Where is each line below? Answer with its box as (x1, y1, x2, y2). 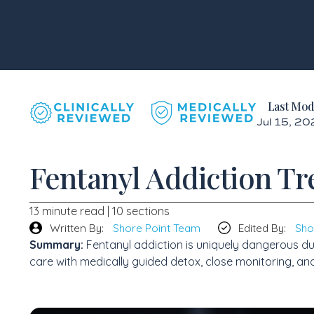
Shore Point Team (113, 220, 200, 235)
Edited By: (235, 220, 289, 235)
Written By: (47, 220, 107, 235)
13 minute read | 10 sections (29, 203, 170, 218)
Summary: (29, 237, 83, 252)
